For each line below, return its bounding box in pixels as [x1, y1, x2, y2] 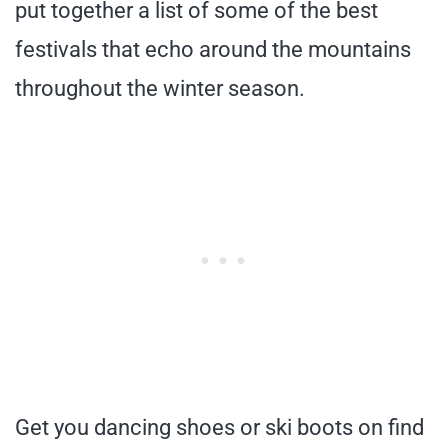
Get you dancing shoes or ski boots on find [15, 415, 424, 440]
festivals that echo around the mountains [15, 37, 411, 62]
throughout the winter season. [15, 76, 305, 101]
